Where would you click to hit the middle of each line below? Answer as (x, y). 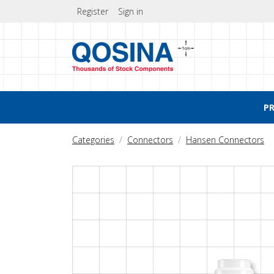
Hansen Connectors (225, 140)
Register (93, 11)
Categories (93, 140)
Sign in (131, 11)
